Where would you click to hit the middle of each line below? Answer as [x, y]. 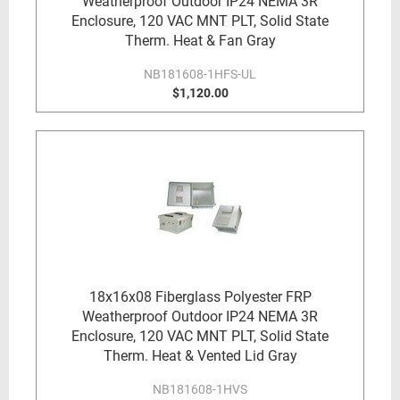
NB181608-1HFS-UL [200, 74]
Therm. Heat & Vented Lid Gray [200, 356]
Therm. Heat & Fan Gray [200, 41]
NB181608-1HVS [200, 389]
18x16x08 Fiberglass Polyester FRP [200, 297]
